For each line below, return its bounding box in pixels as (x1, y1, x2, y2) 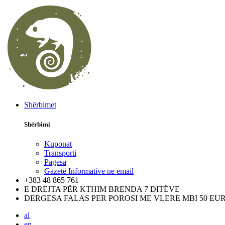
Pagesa (44, 158, 66, 167)
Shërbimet (24, 100, 56, 109)
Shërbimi (24, 121, 50, 129)
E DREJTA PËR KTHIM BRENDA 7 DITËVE (24, 185, 180, 194)
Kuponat (44, 140, 72, 149)
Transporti (44, 149, 76, 158)
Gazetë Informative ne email (44, 167, 134, 176)
